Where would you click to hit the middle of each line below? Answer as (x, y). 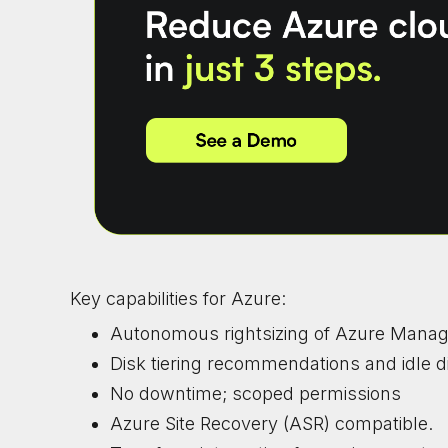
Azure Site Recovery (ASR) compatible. (271, 423)
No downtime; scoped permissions (255, 393)
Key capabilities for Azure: (178, 298)
